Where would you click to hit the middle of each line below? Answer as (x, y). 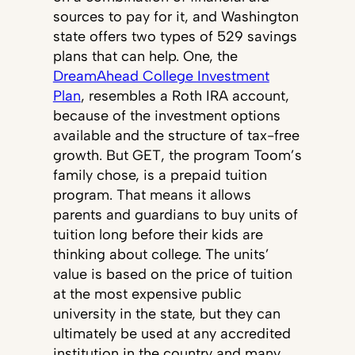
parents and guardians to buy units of (175, 215)
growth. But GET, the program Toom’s (177, 155)
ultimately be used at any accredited (172, 334)
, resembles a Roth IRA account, (185, 96)
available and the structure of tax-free (176, 136)
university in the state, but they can (166, 314)
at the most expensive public (147, 294)
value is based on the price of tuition (172, 274)
